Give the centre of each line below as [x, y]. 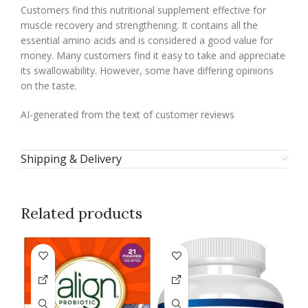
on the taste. [49, 85]
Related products [81, 213]
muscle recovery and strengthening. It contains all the [139, 25]
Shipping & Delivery [71, 158]
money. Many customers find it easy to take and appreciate [153, 55]
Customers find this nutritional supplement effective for [143, 10]
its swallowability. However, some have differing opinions [147, 70]
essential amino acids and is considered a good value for [147, 40]
